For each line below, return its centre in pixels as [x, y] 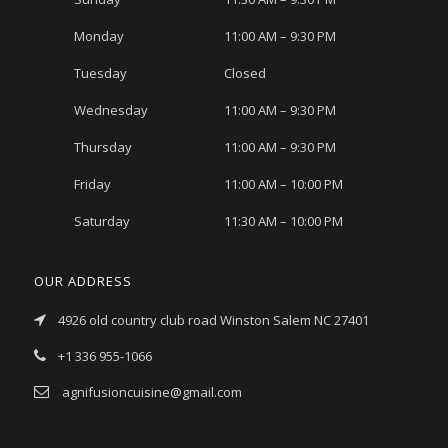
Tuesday [100, 73]
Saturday [101, 221]
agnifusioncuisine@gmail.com [151, 392]
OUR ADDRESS [82, 281]
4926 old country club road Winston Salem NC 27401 [213, 320]
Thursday [102, 147]
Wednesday [110, 110]
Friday [92, 184]
